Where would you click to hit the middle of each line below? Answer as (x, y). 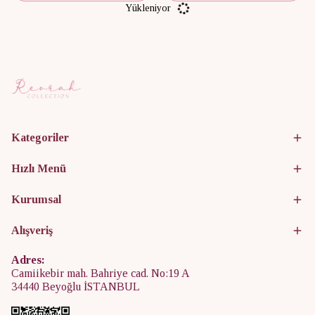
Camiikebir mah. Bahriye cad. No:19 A (101, 274)
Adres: (28, 260)
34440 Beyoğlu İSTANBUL (76, 287)
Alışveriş (32, 231)
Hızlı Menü (39, 169)
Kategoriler (40, 138)
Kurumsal (36, 200)
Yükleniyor (148, 8)
